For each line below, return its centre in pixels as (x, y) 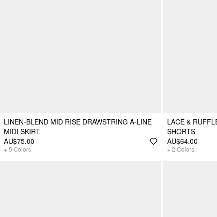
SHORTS (181, 132)
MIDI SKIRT (22, 132)
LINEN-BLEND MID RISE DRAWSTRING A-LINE (78, 122)
